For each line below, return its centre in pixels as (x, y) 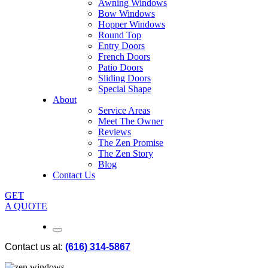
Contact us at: (35, 246)
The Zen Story (126, 153)
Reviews (115, 132)
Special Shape (125, 89)
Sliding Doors (125, 78)
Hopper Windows (132, 24)
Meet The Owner (131, 121)
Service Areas (124, 110)
